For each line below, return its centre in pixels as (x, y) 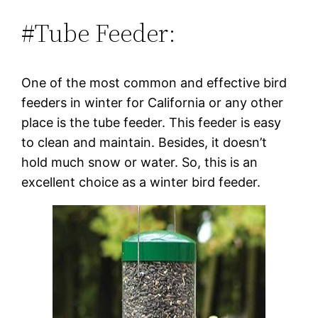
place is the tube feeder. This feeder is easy (152, 122)
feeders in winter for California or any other (153, 102)
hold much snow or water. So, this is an (140, 162)
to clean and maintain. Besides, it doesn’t (144, 142)
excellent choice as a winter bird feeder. (141, 182)
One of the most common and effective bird (154, 82)
